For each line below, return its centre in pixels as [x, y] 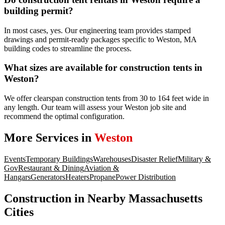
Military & [194, 159]
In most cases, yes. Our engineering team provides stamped [97, 30]
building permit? [39, 11]
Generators [48, 177]
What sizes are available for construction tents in [103, 68]
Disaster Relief [154, 159]
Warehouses [112, 159]
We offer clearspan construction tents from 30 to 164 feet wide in [106, 98]
